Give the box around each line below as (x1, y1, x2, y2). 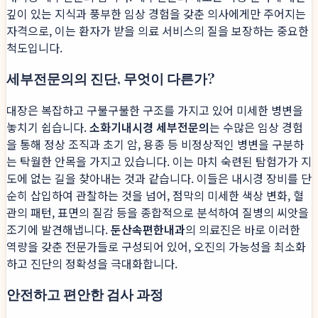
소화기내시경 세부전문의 (89, 119, 209, 136)
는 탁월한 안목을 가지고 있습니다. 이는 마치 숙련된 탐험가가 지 (6, 153, 312, 170)
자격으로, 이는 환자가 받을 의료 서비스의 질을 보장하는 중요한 (6, 21, 309, 39)
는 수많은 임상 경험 (209, 119, 303, 136)
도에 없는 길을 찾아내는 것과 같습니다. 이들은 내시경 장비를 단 (6, 170, 312, 187)
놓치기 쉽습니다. (6, 119, 89, 136)
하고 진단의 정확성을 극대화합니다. (6, 255, 177, 273)
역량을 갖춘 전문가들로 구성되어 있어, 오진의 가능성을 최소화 (6, 238, 306, 256)
